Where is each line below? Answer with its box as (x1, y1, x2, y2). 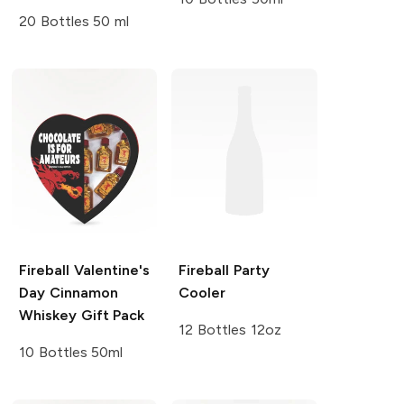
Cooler (179, 284, 226, 302)
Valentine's (69, 262, 150, 280)
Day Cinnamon (18, 284, 118, 302)
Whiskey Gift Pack (18, 307, 145, 325)
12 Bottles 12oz (179, 321, 281, 339)
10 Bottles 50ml (18, 344, 124, 362)
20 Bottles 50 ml (18, 13, 130, 31)
